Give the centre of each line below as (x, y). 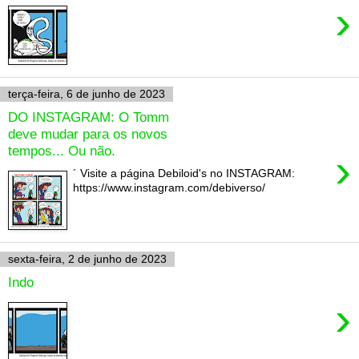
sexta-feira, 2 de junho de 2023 (87, 259)
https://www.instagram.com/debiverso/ (173, 188)
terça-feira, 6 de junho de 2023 (87, 94)
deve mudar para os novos (88, 133)
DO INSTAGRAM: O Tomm (89, 117)
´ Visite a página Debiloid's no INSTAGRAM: (184, 173)
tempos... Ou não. (62, 150)
